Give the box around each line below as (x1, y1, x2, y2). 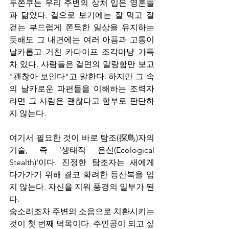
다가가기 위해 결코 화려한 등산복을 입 (9, 170, 154, 179)
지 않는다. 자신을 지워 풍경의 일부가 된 (9, 182, 154, 192)
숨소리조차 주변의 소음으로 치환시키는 (9, 207, 154, 216)
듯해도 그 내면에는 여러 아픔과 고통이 (9, 35, 154, 44)
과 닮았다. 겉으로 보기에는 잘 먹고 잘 (9, 10, 154, 20)
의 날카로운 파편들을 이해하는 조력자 (9, 84, 154, 94)
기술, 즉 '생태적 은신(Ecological (9, 145, 154, 155)
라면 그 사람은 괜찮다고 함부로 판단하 (9, 96, 154, 106)
